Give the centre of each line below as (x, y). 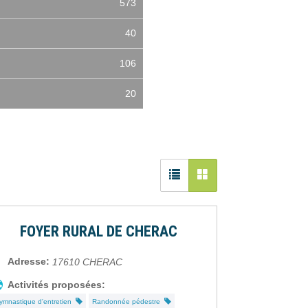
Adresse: (29, 262)
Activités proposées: (57, 285)
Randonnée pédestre (129, 302)
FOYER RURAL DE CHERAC (98, 232)
